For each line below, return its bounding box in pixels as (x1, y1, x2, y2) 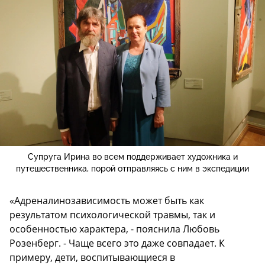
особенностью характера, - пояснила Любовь (9, 222, 219, 235)
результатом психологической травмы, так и (9, 208, 215, 221)
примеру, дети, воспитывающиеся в (9, 250, 175, 264)
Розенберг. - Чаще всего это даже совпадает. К (9, 236, 225, 250)
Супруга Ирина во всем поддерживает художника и (27, 151, 238, 161)
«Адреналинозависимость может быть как (9, 193, 204, 207)
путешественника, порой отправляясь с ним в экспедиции (16, 163, 249, 173)
